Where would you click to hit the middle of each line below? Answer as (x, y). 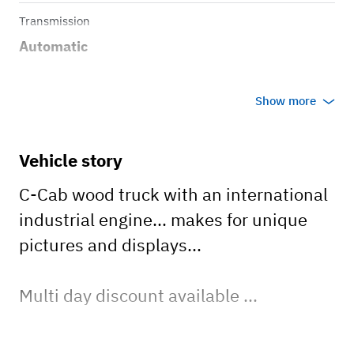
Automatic (53, 47)
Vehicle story (71, 160)
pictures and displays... (110, 245)
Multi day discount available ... (138, 296)
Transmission (55, 21)
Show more (286, 101)
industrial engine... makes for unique (163, 220)
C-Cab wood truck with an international (173, 194)
